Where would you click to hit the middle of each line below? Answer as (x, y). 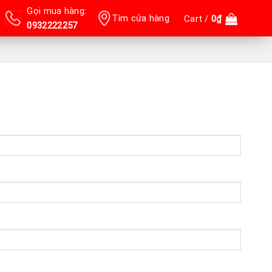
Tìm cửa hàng (141, 18)
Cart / (198, 19)
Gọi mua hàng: (57, 11)
